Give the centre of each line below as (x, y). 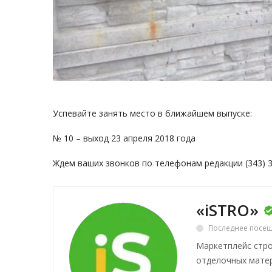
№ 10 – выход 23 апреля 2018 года (124, 138)
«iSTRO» (227, 210)
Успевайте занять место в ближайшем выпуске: (152, 113)
